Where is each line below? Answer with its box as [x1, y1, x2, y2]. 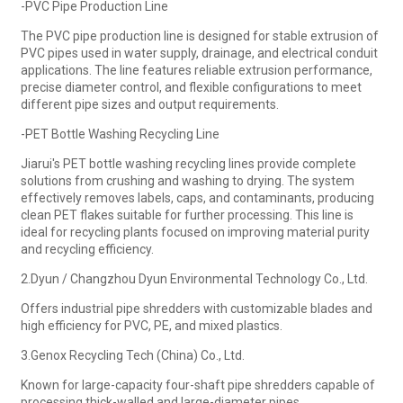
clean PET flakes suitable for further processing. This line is [20, 207, 354, 222]
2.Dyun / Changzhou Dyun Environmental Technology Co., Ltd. [20, 271, 368, 286]
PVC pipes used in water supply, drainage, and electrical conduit [20, 45, 378, 60]
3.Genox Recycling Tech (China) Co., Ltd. [20, 347, 245, 363]
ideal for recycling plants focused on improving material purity [20, 224, 370, 239]
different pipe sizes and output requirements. [20, 96, 279, 112]
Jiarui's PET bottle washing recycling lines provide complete [20, 156, 356, 171]
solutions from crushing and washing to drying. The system [20, 173, 354, 188]
